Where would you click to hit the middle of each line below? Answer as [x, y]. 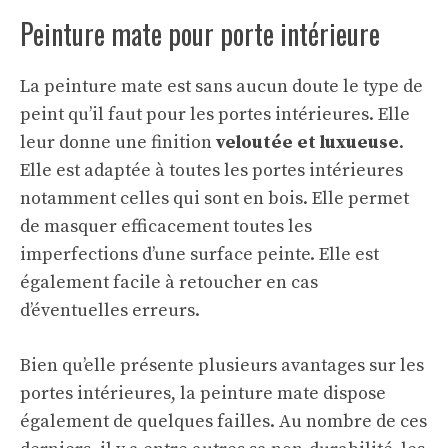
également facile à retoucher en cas [169, 282]
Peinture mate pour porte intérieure [200, 33]
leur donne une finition [118, 142]
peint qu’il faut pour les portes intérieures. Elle [215, 114]
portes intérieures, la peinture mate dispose [203, 393]
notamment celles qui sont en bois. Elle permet [214, 198]
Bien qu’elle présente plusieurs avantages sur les [222, 365]
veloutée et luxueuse [307, 142]
